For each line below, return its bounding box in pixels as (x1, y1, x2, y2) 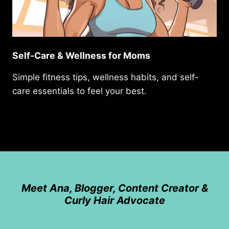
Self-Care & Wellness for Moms (12, 50, 150, 61)
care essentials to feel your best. (12, 86, 147, 97)
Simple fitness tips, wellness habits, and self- (12, 72, 199, 83)
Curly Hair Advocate (64, 194, 165, 207)
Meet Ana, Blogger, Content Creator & (21, 182, 208, 195)
